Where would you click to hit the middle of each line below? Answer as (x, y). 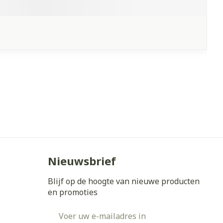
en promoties (73, 192)
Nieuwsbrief (82, 161)
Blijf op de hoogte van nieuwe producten (124, 181)
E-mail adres (72, 210)
